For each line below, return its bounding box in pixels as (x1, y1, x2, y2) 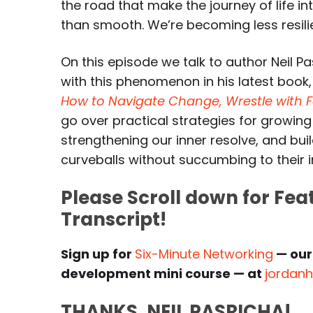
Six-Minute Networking (135, 245, 273, 263)
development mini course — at (61, 265, 265, 282)
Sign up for (61, 245, 135, 263)
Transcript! (61, 207, 166, 232)
